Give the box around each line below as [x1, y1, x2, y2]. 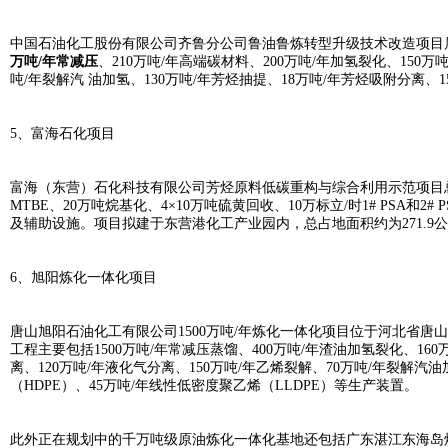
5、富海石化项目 [10, 126, 115, 141]
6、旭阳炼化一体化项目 [10, 270, 157, 285]
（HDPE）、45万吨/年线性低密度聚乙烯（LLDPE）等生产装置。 [10, 378, 418, 393]
